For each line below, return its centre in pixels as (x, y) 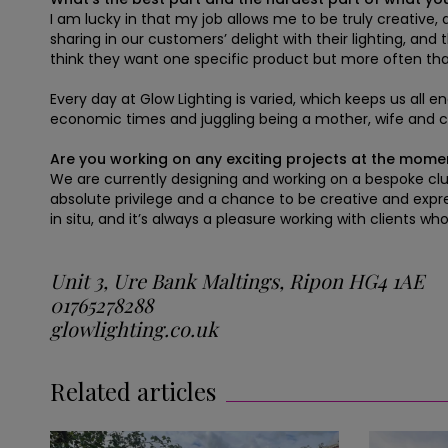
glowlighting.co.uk (134, 328)
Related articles (133, 390)
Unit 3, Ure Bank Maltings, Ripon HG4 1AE (237, 280)
